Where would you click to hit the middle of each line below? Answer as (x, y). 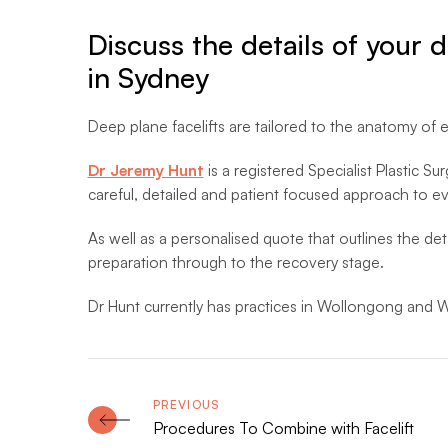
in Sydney (148, 78)
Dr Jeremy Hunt (145, 170)
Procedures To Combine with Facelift (283, 428)
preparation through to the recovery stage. (235, 262)
